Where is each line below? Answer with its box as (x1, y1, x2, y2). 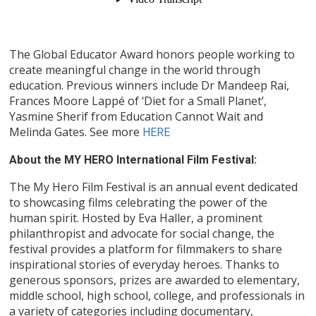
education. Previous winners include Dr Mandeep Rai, (9, 78, 290, 94)
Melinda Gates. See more (9, 124, 143, 140)
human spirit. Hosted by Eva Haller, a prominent (9, 210, 263, 226)
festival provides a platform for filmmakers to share (9, 241, 283, 257)
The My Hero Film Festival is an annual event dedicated (9, 179, 298, 195)
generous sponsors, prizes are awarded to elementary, (9, 272, 300, 288)
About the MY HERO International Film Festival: (9, 153, 257, 167)
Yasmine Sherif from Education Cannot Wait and (9, 109, 264, 125)
